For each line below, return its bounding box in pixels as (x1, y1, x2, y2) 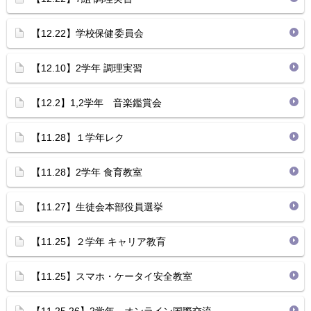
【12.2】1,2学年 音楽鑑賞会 (31, 97, 162, 108)
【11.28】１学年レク (31, 132, 134, 143)
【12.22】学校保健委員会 (31, 28, 144, 39)
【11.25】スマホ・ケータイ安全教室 (31, 271, 192, 282)
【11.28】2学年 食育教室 (31, 167, 142, 178)
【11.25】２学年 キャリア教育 (31, 236, 166, 247)
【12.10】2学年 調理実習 (31, 62, 142, 74)
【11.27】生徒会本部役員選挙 (31, 201, 163, 212)
